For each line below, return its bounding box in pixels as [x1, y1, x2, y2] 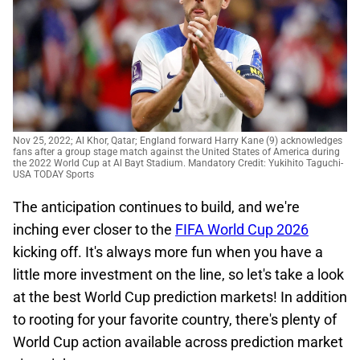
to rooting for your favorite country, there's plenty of [13, 311, 337, 328]
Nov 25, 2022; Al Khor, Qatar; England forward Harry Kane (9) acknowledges [13, 135, 342, 146]
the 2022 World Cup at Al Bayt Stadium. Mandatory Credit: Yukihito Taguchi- [13, 157, 343, 169]
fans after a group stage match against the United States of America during [13, 146, 340, 157]
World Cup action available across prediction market [13, 333, 343, 350]
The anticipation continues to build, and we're [13, 198, 300, 215]
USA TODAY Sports [13, 169, 94, 180]
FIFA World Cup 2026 [175, 221, 309, 238]
